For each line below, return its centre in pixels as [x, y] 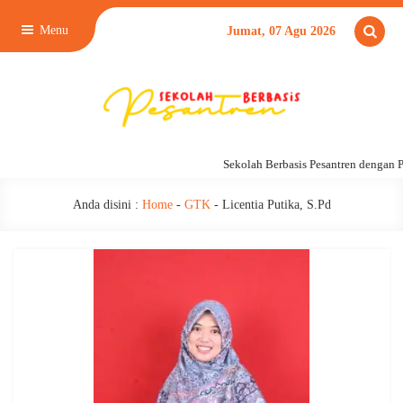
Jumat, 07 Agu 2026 [281, 31]
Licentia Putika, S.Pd [276, 205]
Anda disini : [105, 205]
